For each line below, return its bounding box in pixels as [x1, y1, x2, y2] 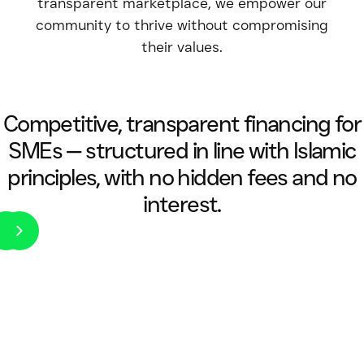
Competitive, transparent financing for [2, 109, 362, 137]
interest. [143, 189, 221, 218]
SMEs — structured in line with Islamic [8, 136, 356, 164]
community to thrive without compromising [36, 15, 328, 34]
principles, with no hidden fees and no [7, 162, 357, 191]
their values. [141, 37, 223, 56]
